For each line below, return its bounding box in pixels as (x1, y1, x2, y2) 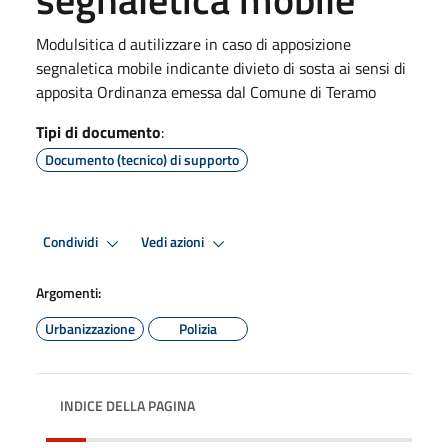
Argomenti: (36, 281, 101, 303)
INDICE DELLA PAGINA (60, 394, 195, 416)
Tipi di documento (36, 119, 161, 144)
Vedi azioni (141, 231, 207, 254)
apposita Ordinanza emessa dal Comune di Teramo (36, 79, 376, 104)
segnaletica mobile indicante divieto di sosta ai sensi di (36, 55, 406, 80)
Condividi (43, 231, 101, 254)
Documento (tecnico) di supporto (45, 148, 239, 170)
